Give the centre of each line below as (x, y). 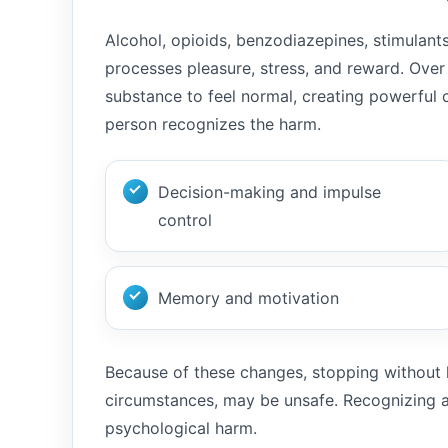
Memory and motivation (248, 298)
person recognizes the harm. (213, 124)
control (185, 220)
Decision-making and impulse (269, 192)
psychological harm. (181, 428)
